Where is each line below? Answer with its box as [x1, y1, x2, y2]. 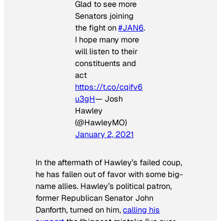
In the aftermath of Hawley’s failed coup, [36, 157, 182, 168]
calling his [123, 204, 160, 215]
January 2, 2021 [75, 129, 134, 140]
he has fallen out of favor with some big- [36, 169, 183, 180]
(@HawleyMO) [75, 117, 127, 128]
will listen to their [75, 46, 138, 57]
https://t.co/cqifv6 [75, 82, 143, 93]
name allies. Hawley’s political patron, [36, 181, 172, 191]
